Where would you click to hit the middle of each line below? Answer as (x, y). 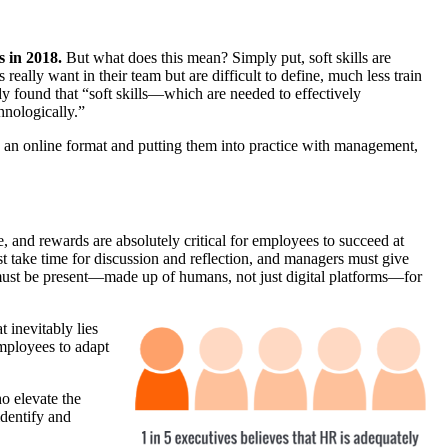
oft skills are (353, 58)
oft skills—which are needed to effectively (228, 94)
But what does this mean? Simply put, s (188, 58)
